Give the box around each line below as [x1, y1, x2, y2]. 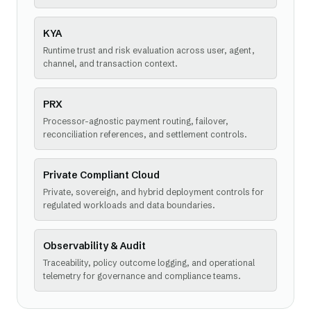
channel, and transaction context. [43, 58, 178, 69]
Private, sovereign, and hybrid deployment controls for [43, 187, 264, 197]
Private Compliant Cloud [43, 169, 160, 181]
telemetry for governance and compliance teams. [43, 271, 241, 281]
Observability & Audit [43, 239, 146, 252]
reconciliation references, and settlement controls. [43, 129, 247, 140]
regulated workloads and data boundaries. [43, 200, 215, 210]
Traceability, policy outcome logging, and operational [43, 258, 255, 268]
